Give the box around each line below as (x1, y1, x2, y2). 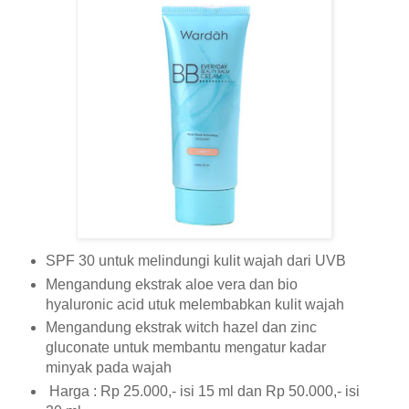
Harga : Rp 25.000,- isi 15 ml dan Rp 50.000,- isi (45, 383, 360, 400)
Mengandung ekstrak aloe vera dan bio (45, 276, 298, 292)
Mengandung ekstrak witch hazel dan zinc (45, 320, 317, 336)
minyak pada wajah (45, 360, 175, 376)
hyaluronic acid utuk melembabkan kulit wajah (45, 296, 344, 312)
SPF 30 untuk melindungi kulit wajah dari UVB (45, 252, 346, 268)
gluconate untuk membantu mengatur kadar (45, 340, 326, 356)
